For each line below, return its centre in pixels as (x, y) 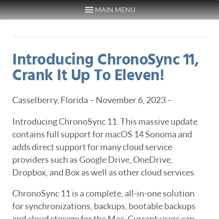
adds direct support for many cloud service (92, 147)
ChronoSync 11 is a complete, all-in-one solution (103, 194)
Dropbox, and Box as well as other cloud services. (104, 172)
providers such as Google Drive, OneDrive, (92, 159)
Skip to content (40, 14)
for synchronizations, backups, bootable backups (104, 206)
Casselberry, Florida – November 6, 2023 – (92, 100)
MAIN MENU (115, 10)
